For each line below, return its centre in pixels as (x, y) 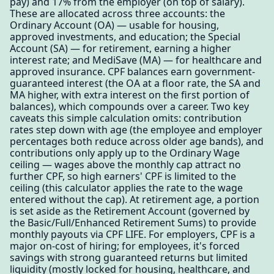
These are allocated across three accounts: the (117, 13)
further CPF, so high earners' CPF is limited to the (123, 176)
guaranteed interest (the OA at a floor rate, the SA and (135, 83)
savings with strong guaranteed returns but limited (129, 257)
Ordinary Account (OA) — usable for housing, (114, 25)
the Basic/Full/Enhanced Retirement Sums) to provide (133, 222)
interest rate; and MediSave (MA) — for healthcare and (136, 60)
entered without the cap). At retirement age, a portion (135, 199)
